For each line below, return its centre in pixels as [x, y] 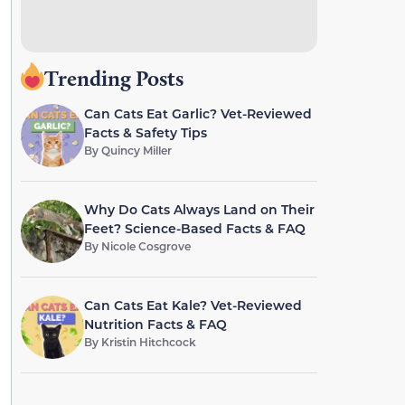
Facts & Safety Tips [145, 132]
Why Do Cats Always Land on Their [199, 209]
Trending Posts [113, 78]
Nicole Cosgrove [146, 246]
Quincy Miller [136, 150]
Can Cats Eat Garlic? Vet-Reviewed [198, 113]
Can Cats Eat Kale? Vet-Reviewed [193, 305]
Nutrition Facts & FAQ [155, 324]
